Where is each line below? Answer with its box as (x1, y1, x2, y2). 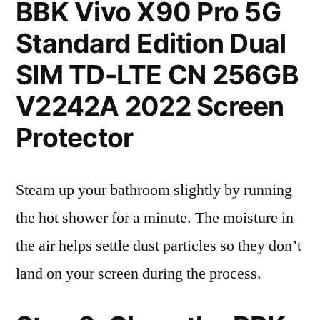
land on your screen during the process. (16, 264, 261, 284)
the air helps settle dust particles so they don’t (16, 236, 301, 256)
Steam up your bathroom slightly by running (16, 180, 292, 200)
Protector (16, 121, 134, 154)
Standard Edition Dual (16, 27, 286, 59)
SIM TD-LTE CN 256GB (16, 59, 299, 91)
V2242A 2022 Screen (16, 90, 284, 122)
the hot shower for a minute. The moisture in (16, 208, 294, 228)
